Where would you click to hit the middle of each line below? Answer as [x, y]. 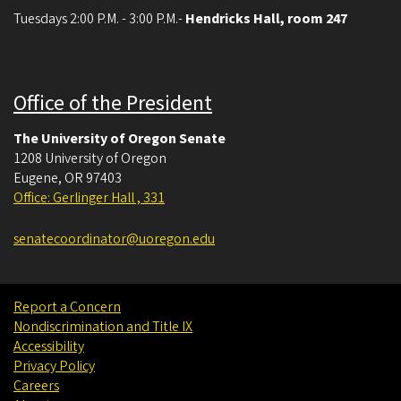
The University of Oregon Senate [119, 138]
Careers [36, 385]
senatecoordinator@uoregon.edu [114, 239]
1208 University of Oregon [90, 158]
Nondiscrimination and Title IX [103, 326]
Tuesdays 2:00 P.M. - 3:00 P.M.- [99, 18]
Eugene [36, 178]
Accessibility [49, 346]
